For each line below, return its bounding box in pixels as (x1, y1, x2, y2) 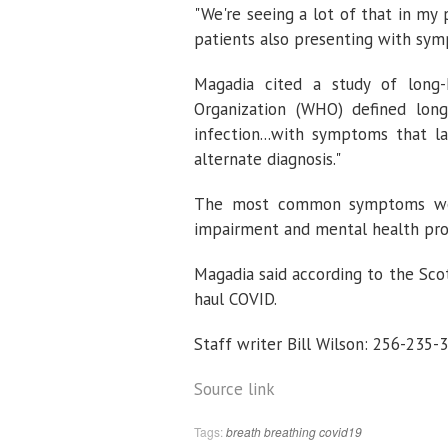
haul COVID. (194, 288, 277, 310)
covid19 (319, 423, 362, 440)
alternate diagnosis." (194, 148, 341, 170)
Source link (194, 378, 275, 400)
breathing (264, 423, 316, 440)
